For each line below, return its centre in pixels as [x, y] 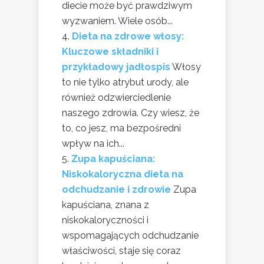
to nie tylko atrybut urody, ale [125, 82]
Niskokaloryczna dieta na [123, 174]
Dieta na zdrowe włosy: [128, 36]
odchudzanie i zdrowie [116, 189]
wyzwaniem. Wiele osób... [117, 21]
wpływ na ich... [93, 143]
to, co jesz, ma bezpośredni [121, 128]
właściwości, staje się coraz [121, 250]
